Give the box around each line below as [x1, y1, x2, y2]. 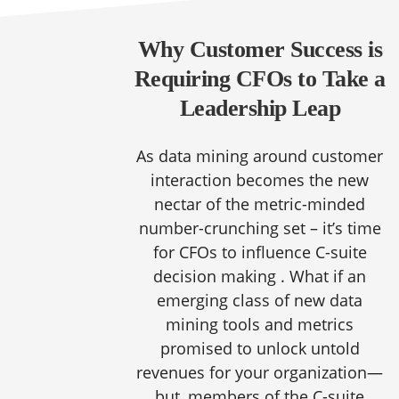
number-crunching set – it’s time [138, 217, 381, 239]
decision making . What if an [153, 265, 367, 287]
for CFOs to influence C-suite [152, 241, 367, 263]
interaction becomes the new [151, 169, 370, 191]
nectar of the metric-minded [154, 193, 366, 215]
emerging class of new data [157, 289, 363, 311]
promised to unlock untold [159, 338, 360, 359]
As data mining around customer [136, 145, 384, 167]
